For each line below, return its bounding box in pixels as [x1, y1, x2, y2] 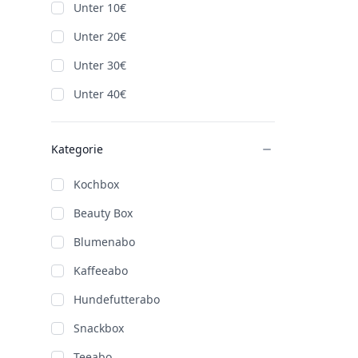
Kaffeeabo [74, 263, 128, 278]
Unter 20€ [74, 29, 126, 44]
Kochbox [74, 177, 119, 192]
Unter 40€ [74, 86, 126, 101]
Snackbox [74, 320, 124, 336]
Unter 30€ [74, 58, 126, 73]
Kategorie [51, 141, 103, 157]
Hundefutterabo [74, 292, 160, 307]
